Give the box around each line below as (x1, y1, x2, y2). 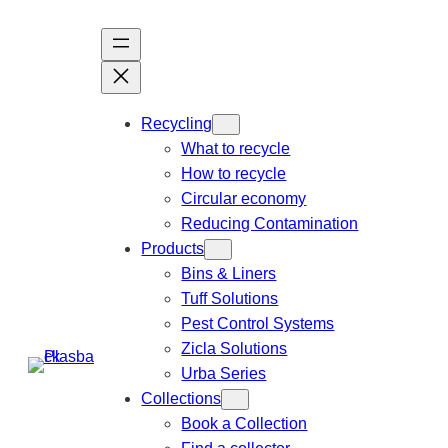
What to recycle (181, 140, 291, 157)
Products (141, 240, 205, 257)
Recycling (141, 115, 213, 132)
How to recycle (181, 165, 287, 182)
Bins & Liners (181, 265, 277, 282)
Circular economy (181, 190, 307, 207)
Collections (141, 390, 222, 407)
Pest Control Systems (181, 315, 335, 332)
